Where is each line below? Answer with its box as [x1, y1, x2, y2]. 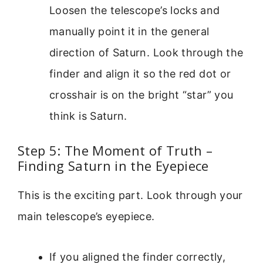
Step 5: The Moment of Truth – [18, 141, 213, 160]
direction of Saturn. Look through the [49, 46, 244, 59]
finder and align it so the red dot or [49, 68, 231, 80]
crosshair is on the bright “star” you [49, 89, 234, 102]
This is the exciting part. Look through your [18, 189, 243, 202]
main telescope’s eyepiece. [18, 210, 155, 223]
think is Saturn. [49, 110, 127, 123]
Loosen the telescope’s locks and [49, 4, 220, 17]
